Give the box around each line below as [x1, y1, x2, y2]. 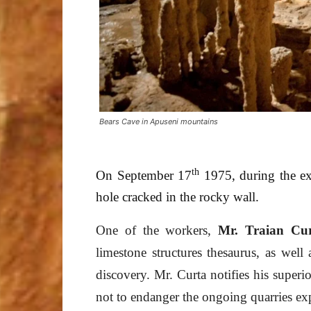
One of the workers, [96, 223, 219, 237]
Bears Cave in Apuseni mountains [99, 117, 218, 126]
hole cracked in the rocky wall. [96, 190, 259, 204]
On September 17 [96, 168, 192, 183]
